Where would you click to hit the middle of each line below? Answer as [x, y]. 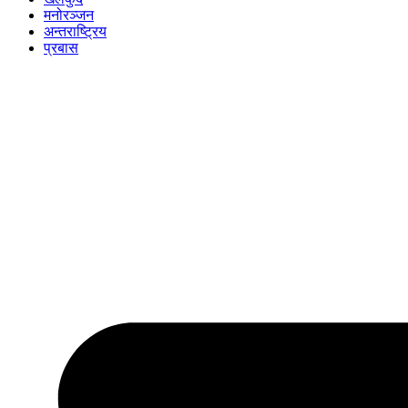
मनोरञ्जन [69, 15]
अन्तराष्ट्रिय [75, 32]
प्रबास [61, 48]
